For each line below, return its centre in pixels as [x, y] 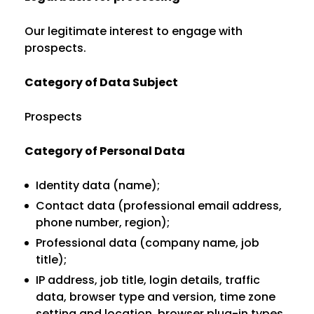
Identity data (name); [98, 185]
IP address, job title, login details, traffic [148, 280]
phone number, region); [103, 223]
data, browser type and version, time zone [156, 297]
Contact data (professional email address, [159, 206]
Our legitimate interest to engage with [134, 31]
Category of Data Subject [101, 82]
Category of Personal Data [105, 151]
